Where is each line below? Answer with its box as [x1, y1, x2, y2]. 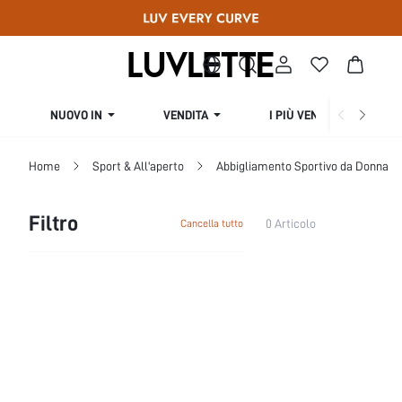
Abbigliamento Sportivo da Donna [216, 159, 389, 173]
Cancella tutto [180, 217, 243, 230]
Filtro [29, 210, 78, 236]
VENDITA [163, 108, 208, 122]
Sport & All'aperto [92, 159, 184, 173]
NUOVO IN [50, 108, 102, 122]
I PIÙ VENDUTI [269, 108, 344, 122]
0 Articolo [266, 216, 316, 231]
